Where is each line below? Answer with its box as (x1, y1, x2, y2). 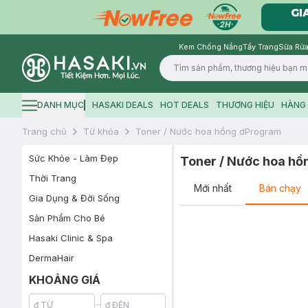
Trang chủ (22, 125, 67, 137)
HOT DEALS (159, 100, 209, 110)
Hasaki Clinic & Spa (29, 232, 113, 243)
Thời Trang (29, 173, 76, 184)
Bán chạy (259, 181, 301, 194)
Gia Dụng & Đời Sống (29, 192, 120, 203)
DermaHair (29, 252, 74, 263)
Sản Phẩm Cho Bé (29, 212, 105, 223)
